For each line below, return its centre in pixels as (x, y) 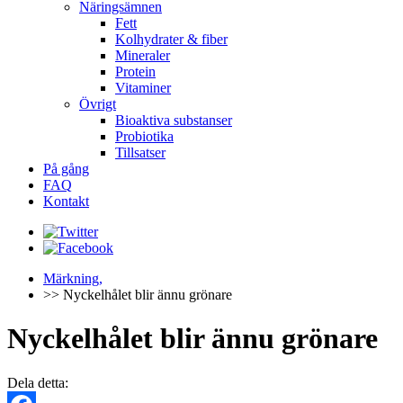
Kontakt (66, 201)
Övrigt (98, 104)
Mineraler (143, 55)
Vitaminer (143, 88)
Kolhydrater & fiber (171, 39)
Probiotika (144, 136)
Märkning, (73, 278)
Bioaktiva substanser (174, 120)
